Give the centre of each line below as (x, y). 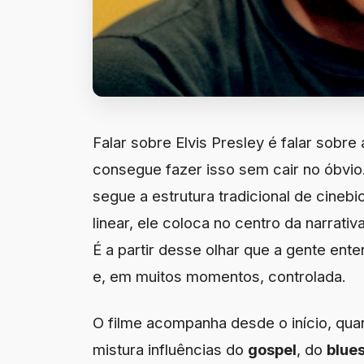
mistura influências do (170, 349)
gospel (272, 349)
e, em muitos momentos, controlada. (219, 276)
